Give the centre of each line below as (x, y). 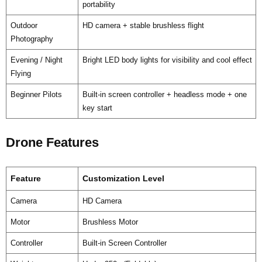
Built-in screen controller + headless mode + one (164, 94)
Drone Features (52, 142)
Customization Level (123, 178)
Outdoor (24, 25)
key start (97, 108)
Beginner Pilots (36, 94)
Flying (20, 73)
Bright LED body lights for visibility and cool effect (167, 60)
